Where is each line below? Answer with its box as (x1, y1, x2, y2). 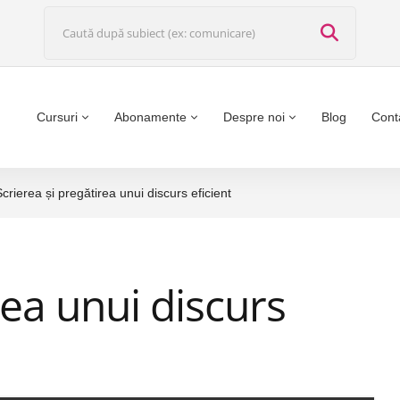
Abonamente (114, 110, 187, 124)
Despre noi (223, 110, 285, 124)
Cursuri (37, 110, 78, 124)
